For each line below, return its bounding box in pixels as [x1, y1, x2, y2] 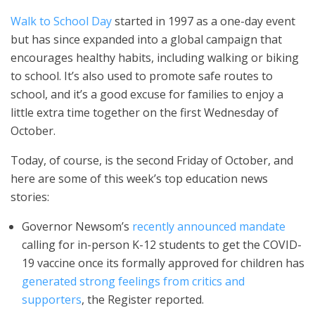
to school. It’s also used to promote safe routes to [11, 68, 273, 84]
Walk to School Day [11, 13, 112, 29]
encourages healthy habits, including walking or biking [11, 50, 299, 65]
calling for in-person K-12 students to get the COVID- [22, 237, 302, 252]
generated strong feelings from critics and [22, 274, 245, 289]
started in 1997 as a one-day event [112, 13, 295, 29]
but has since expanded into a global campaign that [11, 32, 282, 47]
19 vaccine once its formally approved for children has [22, 255, 304, 271]
